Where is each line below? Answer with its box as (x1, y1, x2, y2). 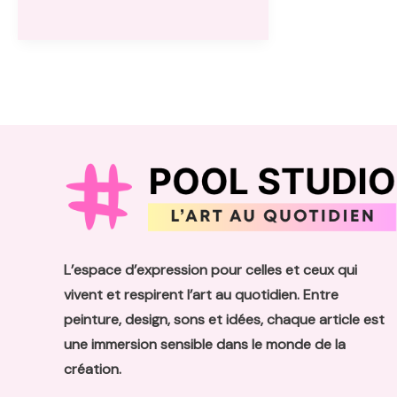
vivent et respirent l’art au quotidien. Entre (64, 285, 339, 305)
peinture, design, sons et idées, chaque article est (64, 310, 385, 330)
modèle (38, 132, 86, 152)
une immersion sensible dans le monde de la (64, 335, 346, 354)
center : (38, 33, 88, 52)
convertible (38, 8, 112, 27)
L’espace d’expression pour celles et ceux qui (64, 261, 357, 280)
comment (38, 58, 100, 77)
